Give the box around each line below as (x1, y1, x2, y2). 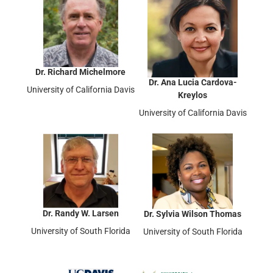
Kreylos (178, 90, 207, 100)
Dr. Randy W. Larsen (42, 208, 119, 218)
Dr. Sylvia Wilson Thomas (144, 208, 241, 219)
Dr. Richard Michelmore (35, 66, 126, 77)
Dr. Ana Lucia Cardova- (148, 77, 237, 87)
